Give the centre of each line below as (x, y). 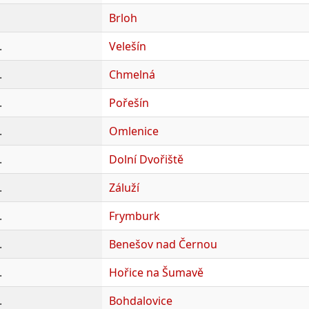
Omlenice (133, 131)
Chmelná (132, 74)
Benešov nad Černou (163, 244)
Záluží (124, 187)
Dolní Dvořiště (146, 159)
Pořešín (129, 102)
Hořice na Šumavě (156, 272)
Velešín (127, 46)
